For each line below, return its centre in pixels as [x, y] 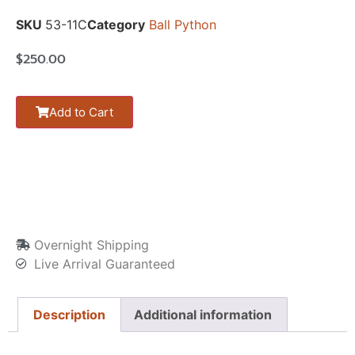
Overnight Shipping [91, 245]
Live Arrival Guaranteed [104, 264]
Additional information [202, 315]
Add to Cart [81, 113]
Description [70, 315]
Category [116, 24]
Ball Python [183, 24]
